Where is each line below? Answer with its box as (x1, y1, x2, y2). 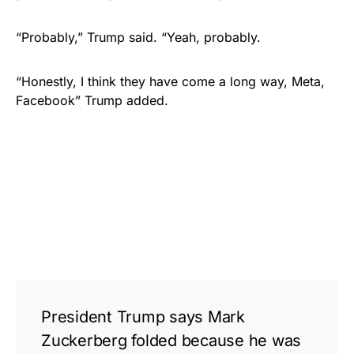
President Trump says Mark (41, 307, 245, 326)
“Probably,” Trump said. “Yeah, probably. (16, 29, 261, 45)
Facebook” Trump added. (16, 92, 172, 108)
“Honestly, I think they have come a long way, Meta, (16, 73, 325, 89)
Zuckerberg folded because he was (41, 331, 301, 350)
